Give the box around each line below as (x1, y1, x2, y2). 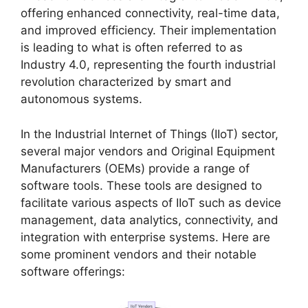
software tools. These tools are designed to (21, 178, 262, 192)
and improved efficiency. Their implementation (21, 23, 276, 37)
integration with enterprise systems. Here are (21, 230, 270, 244)
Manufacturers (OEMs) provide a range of (21, 161, 250, 175)
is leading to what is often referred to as (21, 41, 243, 54)
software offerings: (21, 264, 125, 278)
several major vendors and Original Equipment (21, 144, 275, 158)
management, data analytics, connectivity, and (21, 212, 278, 227)
